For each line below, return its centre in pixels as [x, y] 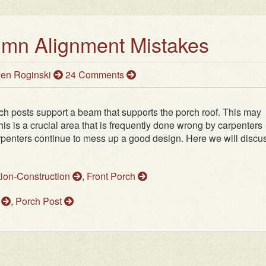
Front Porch [112, 176]
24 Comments [96, 75]
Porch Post [40, 201]
